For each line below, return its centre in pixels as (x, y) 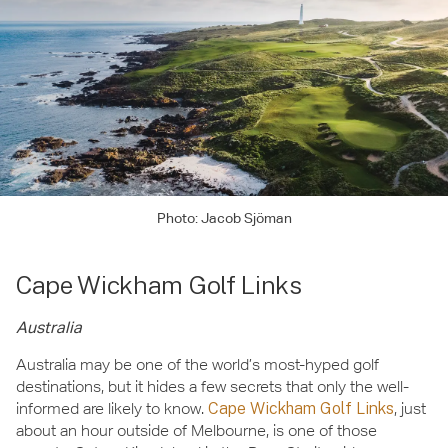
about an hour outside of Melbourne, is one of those (196, 430)
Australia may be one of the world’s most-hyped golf (197, 364)
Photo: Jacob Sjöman (224, 218)
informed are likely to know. (112, 408)
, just (410, 408)
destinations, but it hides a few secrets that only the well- (212, 386)
